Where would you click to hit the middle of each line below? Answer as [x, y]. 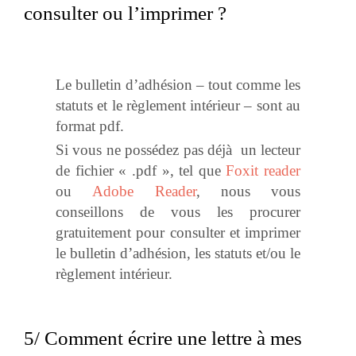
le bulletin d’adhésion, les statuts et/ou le [178, 253]
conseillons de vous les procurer [178, 212]
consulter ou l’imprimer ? [125, 14]
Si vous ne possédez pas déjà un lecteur [178, 150]
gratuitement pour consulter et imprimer [178, 233]
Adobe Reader [144, 192]
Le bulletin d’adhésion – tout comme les [178, 85]
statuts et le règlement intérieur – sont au [178, 106]
